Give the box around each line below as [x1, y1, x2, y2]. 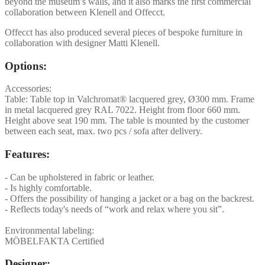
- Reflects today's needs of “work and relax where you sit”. [5, 203, 224, 214]
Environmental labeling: [5, 225, 94, 235]
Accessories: [5, 83, 51, 94]
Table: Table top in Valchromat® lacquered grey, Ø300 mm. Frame [5, 94, 254, 105]
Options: [5, 59, 47, 72]
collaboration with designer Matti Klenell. [5, 37, 160, 48]
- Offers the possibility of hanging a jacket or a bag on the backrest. [5, 193, 254, 203]
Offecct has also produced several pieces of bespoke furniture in [5, 27, 243, 37]
